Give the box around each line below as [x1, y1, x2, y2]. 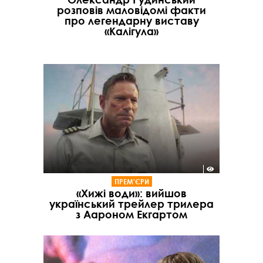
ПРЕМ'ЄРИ [114, 176, 149, 186]
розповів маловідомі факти [57, 4, 206, 17]
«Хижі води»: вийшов [76, 186, 187, 200]
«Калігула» [104, 25, 159, 38]
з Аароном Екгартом [76, 207, 187, 221]
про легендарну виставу [64, 14, 199, 28]
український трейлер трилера [49, 197, 214, 210]
